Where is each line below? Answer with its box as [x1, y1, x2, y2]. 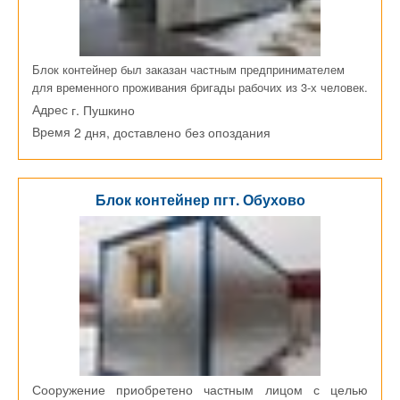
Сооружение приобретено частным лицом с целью [32, 379, 368, 398]
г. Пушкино [71, 101, 135, 120]
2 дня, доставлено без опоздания [74, 123, 271, 142]
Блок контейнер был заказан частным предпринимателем [32, 61, 345, 79]
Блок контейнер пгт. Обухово [95, 189, 305, 211]
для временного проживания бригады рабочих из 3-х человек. [32, 79, 368, 96]
